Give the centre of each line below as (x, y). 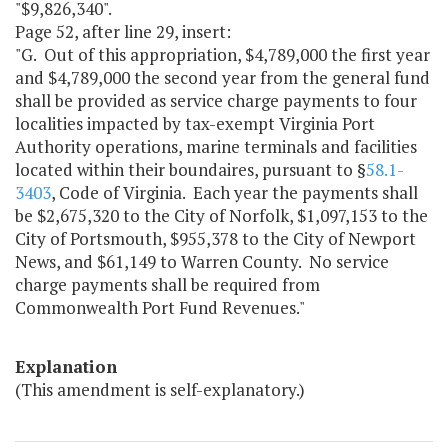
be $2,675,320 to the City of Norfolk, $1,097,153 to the (221, 216)
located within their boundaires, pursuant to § (190, 170)
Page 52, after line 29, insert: (123, 32)
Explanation (66, 367)
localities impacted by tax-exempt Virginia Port (195, 124)
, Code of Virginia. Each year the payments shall (234, 193)
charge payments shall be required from (167, 285)
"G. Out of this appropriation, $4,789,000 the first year (222, 55)
